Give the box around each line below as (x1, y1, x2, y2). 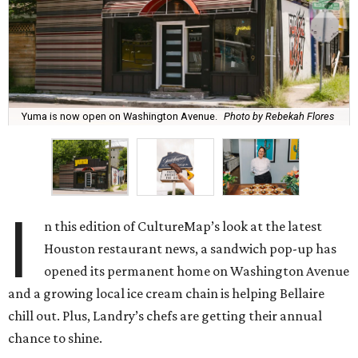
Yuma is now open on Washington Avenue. (22, 110, 217, 123)
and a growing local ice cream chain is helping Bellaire (8, 284, 324, 301)
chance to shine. (8, 329, 102, 346)
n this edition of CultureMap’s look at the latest (44, 217, 323, 234)
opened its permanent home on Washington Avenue (44, 262, 350, 279)
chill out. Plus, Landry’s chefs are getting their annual (8, 307, 322, 324)
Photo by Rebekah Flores (224, 110, 334, 123)
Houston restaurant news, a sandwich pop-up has (44, 240, 337, 257)
